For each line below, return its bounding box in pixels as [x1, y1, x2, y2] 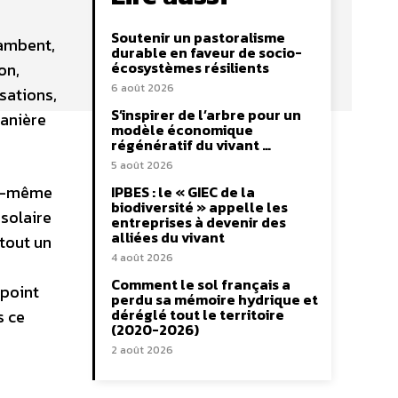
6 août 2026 [111, 80, 174, 96]
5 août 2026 [111, 157, 173, 173]
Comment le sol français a [111, 274, 291, 295]
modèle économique [111, 119, 253, 140]
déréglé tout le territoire [111, 304, 284, 325]
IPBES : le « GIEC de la [111, 181, 255, 203]
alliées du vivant [111, 227, 225, 248]
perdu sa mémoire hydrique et [111, 289, 318, 310]
